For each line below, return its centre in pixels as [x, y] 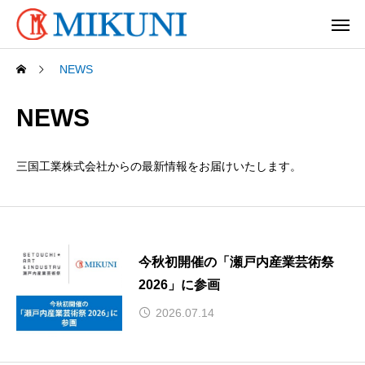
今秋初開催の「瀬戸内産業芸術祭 [236, 262]
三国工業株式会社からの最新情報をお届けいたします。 [159, 166]
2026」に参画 [179, 284]
